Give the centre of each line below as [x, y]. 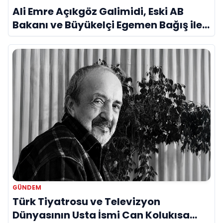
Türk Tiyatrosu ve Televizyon [86, 201]
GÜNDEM [27, 187]
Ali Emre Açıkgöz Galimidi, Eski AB [98, 12]
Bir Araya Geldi [51, 39]
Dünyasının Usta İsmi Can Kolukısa [101, 215]
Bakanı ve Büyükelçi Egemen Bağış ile [107, 25]
